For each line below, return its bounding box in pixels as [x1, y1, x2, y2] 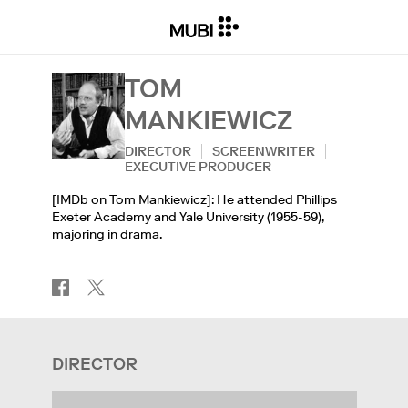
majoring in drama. [51, 226, 162, 242]
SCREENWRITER [211, 143, 315, 159]
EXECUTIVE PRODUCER [124, 158, 271, 175]
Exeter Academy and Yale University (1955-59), [51, 209, 324, 225]
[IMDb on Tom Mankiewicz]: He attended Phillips [51, 191, 337, 208]
